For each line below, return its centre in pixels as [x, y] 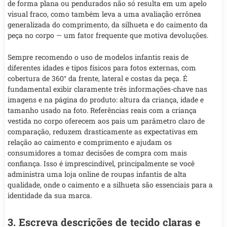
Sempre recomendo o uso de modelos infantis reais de [98, 57]
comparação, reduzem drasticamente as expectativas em [103, 131]
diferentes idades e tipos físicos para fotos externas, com [102, 67]
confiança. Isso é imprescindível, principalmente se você [101, 163]
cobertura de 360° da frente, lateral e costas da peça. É [98, 78]
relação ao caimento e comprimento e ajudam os [90, 142]
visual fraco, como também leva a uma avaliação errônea [104, 14]
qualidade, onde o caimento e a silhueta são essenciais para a [110, 184]
